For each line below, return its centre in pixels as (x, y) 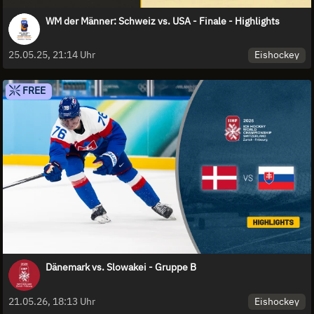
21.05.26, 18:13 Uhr (52, 301)
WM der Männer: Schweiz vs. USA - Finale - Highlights (163, 21)
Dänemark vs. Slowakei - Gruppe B (121, 267)
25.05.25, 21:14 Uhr (52, 55)
